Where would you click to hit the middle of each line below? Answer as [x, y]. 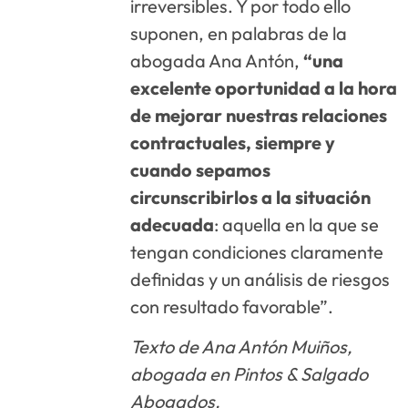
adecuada [173, 224]
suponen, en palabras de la [239, 33]
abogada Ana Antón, [217, 60]
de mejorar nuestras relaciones [259, 115]
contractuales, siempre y [233, 142]
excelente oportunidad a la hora [264, 87]
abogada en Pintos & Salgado [250, 374]
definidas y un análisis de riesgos [260, 279]
